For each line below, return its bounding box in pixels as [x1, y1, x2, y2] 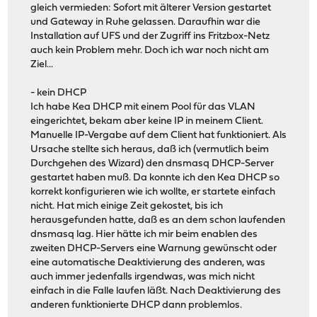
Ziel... [30, 59, 54, 71]
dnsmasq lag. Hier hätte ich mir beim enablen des [30, 229, 258, 241]
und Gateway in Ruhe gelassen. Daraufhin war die [30, 17, 261, 28]
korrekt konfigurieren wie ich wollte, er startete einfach [30, 187, 276, 198]
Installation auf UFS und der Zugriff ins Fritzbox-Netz [30, 31, 270, 42]
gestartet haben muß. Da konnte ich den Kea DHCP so [30, 173, 280, 184]
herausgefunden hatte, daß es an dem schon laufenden [30, 215, 286, 226]
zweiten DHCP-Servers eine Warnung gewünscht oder [30, 243, 277, 255]
